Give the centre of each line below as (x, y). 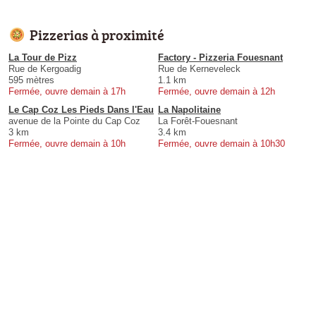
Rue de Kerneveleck (199, 68)
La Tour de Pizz (43, 57)
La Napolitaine (189, 109)
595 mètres (31, 80)
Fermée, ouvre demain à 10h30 (221, 143)
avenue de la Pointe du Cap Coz (74, 121)
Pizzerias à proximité (97, 34)
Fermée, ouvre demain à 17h (67, 91)
